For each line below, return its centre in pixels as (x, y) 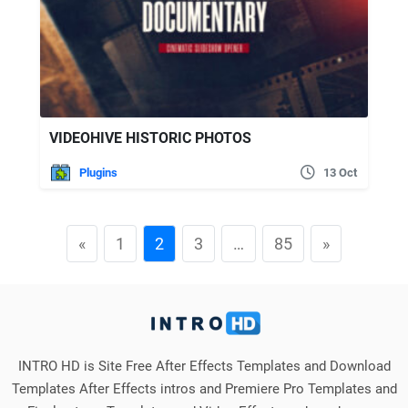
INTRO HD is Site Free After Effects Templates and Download (204, 366)
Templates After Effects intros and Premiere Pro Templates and (204, 388)
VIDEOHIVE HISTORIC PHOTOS (150, 138)
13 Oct (340, 172)
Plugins (98, 172)
